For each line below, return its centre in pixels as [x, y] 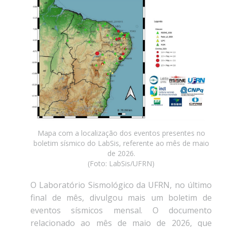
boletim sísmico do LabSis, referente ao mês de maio [121, 143]
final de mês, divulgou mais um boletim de [121, 198]
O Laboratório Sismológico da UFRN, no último [121, 185]
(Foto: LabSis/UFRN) [121, 164]
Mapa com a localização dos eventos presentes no [121, 133]
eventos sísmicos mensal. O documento [121, 211]
